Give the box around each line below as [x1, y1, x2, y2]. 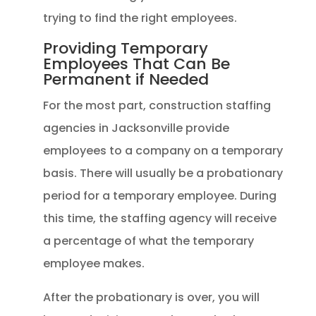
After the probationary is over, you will [42, 288, 260, 305]
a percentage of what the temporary [42, 232, 254, 249]
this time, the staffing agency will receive [42, 209, 276, 226]
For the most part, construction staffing [42, 97, 271, 114]
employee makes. [42, 255, 145, 272]
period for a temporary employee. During [42, 187, 276, 204]
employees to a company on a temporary [42, 142, 283, 159]
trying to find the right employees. [42, 9, 237, 26]
